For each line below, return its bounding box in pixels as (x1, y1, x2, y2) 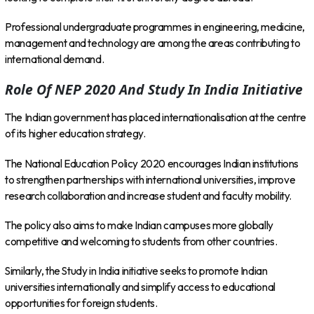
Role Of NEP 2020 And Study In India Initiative (5, 79, 303, 99)
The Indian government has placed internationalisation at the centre (5, 111, 306, 125)
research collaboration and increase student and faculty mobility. (5, 189, 292, 203)
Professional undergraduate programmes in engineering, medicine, (5, 20, 305, 34)
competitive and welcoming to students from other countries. (5, 234, 278, 248)
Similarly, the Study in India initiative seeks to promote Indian (5, 264, 268, 278)
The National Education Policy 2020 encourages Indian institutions (5, 156, 299, 170)
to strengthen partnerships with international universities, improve (5, 172, 296, 186)
